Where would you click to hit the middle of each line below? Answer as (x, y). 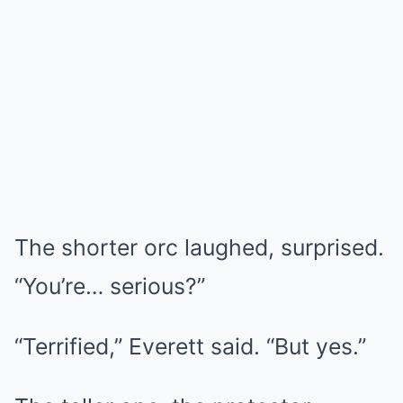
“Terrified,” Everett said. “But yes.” (190, 347)
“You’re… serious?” (110, 287)
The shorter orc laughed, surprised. (199, 248)
